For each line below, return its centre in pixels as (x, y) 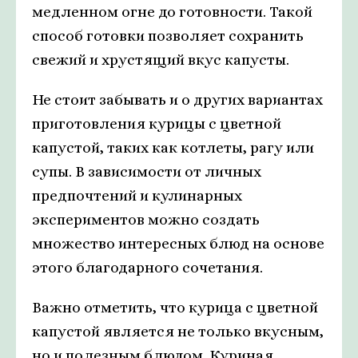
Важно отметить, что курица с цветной (175, 308)
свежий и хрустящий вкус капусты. (161, 60)
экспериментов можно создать (146, 220)
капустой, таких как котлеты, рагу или (173, 148)
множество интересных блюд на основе (178, 244)
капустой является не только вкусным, (178, 332)
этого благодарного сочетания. (147, 268)
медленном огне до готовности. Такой (172, 12)
